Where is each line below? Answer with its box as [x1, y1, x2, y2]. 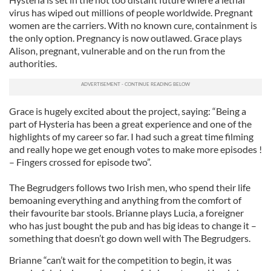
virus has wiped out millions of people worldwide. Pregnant [9, 7, 253, 18]
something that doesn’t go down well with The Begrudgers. [9, 232, 252, 244]
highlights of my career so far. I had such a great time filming [9, 131, 253, 142]
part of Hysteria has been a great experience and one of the [9, 118, 252, 129]
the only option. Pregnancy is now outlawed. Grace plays [9, 32, 242, 44]
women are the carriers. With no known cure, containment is [9, 19, 257, 31]
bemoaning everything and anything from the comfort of [9, 194, 241, 206]
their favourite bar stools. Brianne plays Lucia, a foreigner [9, 207, 244, 218]
